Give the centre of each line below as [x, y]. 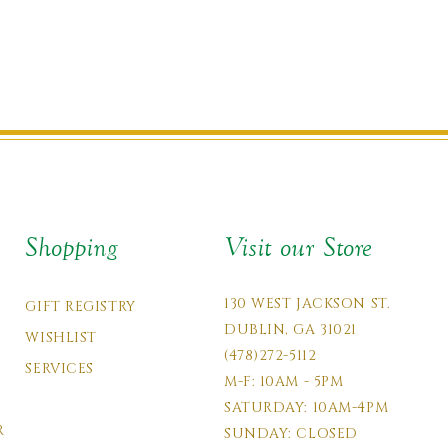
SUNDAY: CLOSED [290, 433]
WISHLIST [61, 337]
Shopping [71, 247]
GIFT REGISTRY [80, 306]
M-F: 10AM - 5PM [283, 381]
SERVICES [59, 368]
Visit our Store [297, 247]
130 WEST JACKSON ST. [307, 303]
